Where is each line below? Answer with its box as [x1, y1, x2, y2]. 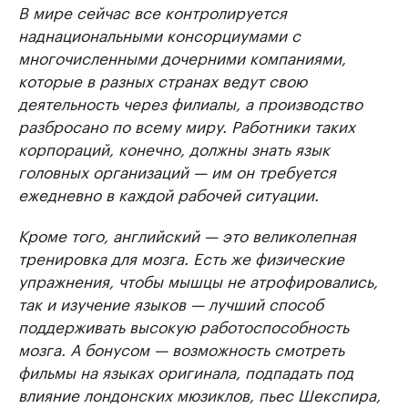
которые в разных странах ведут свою [18, 66, 307, 91]
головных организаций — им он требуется [18, 158, 336, 182]
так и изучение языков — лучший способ [18, 290, 323, 314]
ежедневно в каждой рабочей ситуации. [18, 180, 319, 205]
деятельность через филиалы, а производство [18, 89, 362, 114]
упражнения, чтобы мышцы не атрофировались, [18, 267, 378, 291]
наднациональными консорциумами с [18, 21, 301, 46]
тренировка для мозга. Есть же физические [18, 244, 344, 269]
